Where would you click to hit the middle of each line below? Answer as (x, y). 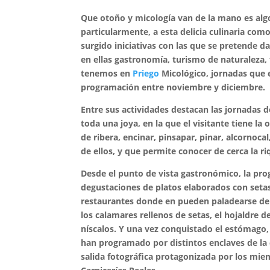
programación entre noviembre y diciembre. (174, 87)
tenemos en (107, 73)
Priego (146, 73)
